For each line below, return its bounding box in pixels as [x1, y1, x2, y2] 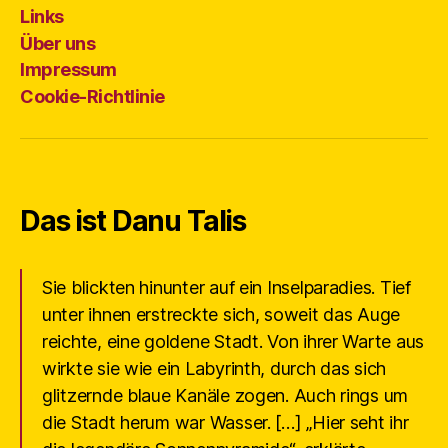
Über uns [20, 32, 96, 54]
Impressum [20, 59, 117, 81]
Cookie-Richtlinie [20, 85, 165, 107]
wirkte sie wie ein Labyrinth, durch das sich [42, 357, 387, 379]
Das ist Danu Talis [20, 203, 247, 238]
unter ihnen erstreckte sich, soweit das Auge [42, 303, 401, 325]
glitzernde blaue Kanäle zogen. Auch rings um [42, 384, 409, 406]
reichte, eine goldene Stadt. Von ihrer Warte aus [42, 330, 425, 352]
